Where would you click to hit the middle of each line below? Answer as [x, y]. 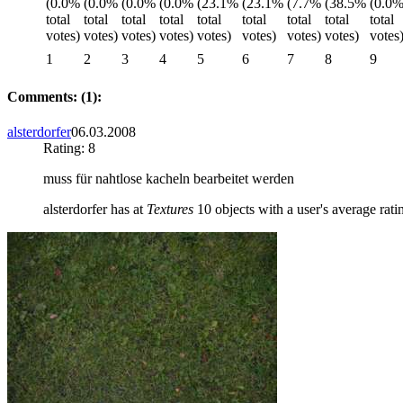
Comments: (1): [54, 97]
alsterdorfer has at [95, 210]
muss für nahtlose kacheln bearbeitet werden [169, 179]
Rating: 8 [69, 148]
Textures [170, 210]
